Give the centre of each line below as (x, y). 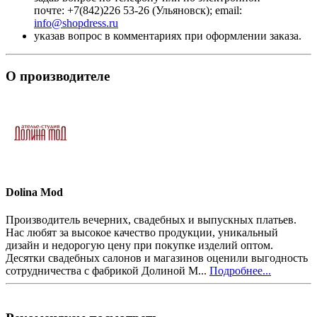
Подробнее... (240, 271)
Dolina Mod (34, 192)
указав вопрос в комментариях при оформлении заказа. (168, 36)
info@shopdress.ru (76, 23)
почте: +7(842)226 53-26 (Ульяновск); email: (138, 11)
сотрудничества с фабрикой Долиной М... (108, 271)
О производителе (58, 76)
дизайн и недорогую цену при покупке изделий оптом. (139, 246)
